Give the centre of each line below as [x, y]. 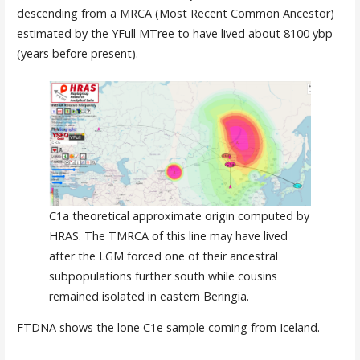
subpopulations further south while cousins [163, 276]
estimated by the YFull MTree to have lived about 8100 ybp [174, 33]
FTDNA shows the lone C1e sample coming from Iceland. [168, 328]
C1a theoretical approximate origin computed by [179, 215]
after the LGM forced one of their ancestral [163, 256]
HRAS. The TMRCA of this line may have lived [168, 235]
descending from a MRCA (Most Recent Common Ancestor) [175, 13]
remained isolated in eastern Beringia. [149, 296]
